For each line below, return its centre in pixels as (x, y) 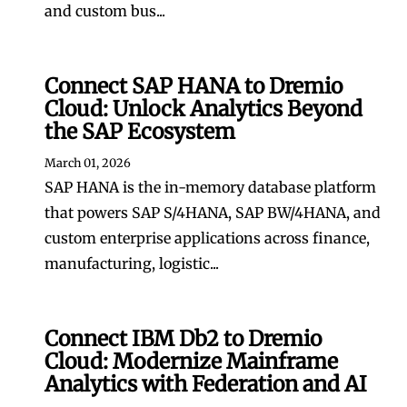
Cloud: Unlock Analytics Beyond (203, 109)
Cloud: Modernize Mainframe (191, 361)
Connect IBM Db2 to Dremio (183, 338)
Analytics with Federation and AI (206, 384)
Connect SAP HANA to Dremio (194, 86)
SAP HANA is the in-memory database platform (210, 187)
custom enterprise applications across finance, (207, 238)
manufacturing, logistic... (132, 263)
